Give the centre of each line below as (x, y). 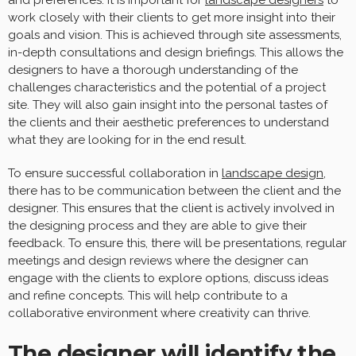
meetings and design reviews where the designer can (158, 261)
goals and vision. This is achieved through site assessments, (175, 35)
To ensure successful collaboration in (115, 174)
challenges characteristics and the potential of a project (167, 88)
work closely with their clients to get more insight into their (172, 18)
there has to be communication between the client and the (174, 191)
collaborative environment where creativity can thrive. (159, 313)
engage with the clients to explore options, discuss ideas (168, 279)
